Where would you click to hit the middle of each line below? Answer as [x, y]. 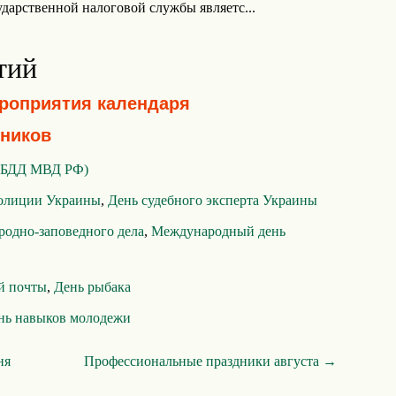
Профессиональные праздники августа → [210, 361]
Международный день [218, 231]
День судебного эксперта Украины [213, 200]
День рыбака [92, 287]
